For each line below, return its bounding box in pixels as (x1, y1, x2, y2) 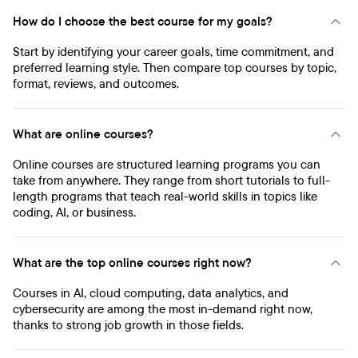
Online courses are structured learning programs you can (13, 157, 320, 173)
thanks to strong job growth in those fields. (13, 317, 244, 333)
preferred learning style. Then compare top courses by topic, (13, 60, 336, 76)
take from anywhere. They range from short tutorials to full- (13, 173, 330, 189)
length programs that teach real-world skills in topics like (13, 189, 317, 205)
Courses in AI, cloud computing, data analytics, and (13, 285, 288, 301)
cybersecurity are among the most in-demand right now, (13, 301, 312, 317)
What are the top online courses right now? (13, 255, 252, 271)
